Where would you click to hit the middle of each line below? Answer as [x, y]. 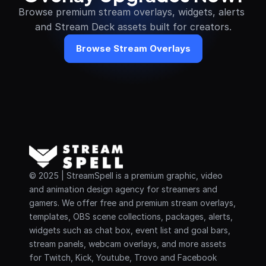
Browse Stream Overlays [133, 48]
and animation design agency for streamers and [123, 189]
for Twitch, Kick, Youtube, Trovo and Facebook [123, 257]
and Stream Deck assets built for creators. [133, 27]
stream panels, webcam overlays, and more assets [128, 244]
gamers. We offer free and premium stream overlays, [132, 203]
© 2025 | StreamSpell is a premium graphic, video [126, 175]
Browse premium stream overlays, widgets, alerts [132, 12]
